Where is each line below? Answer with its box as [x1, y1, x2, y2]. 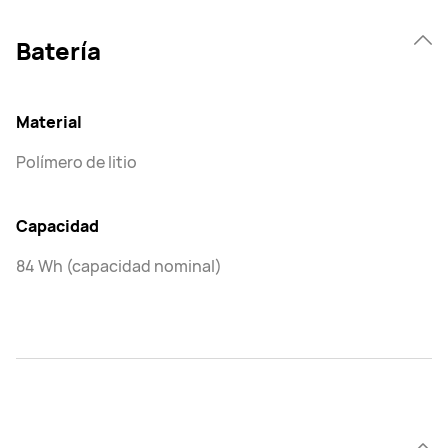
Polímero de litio [16, 150, 137, 173]
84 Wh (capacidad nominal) [16, 254, 222, 277]
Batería [16, 33, 101, 67]
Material [16, 110, 82, 133]
